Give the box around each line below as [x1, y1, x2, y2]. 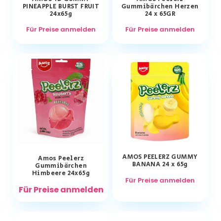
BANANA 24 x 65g [132, 160, 188, 170]
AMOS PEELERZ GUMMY [122, 152, 198, 162]
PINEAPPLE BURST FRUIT [22, 2, 100, 12]
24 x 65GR [145, 9, 176, 19]
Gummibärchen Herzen [121, 2, 199, 12]
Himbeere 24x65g [32, 169, 90, 179]
